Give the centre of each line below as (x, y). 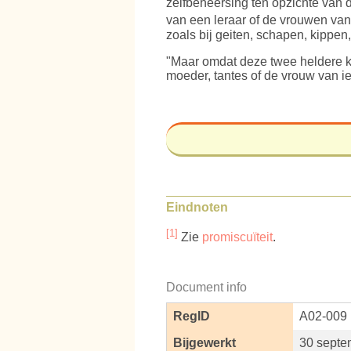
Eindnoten (197, 207)
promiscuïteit (237, 237)
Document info (206, 288)
